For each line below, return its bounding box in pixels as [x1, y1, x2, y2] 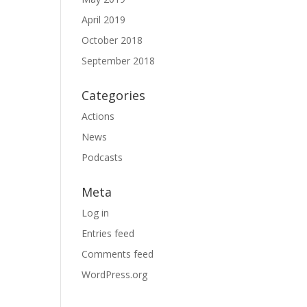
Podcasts [82, 151, 123, 164]
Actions [82, 110, 115, 123]
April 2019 [82, 13, 126, 26]
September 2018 [82, 54, 156, 67]
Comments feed [82, 247, 154, 260]
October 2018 [82, 34, 143, 47]
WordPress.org [82, 268, 148, 281]
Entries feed [82, 227, 135, 240]
